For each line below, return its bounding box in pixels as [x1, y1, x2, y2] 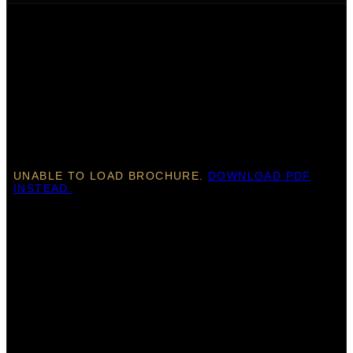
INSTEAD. [13, 181, 73, 195]
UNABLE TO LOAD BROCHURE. [13, 169, 208, 182]
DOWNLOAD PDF [208, 169, 311, 182]
